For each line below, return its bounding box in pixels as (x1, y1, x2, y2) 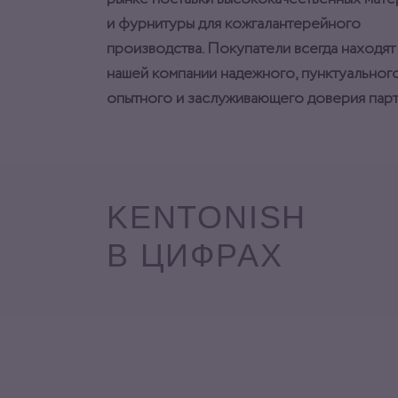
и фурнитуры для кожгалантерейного (107, 12, 361, 36)
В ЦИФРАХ (107, 237, 283, 275)
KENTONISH (107, 199, 307, 236)
